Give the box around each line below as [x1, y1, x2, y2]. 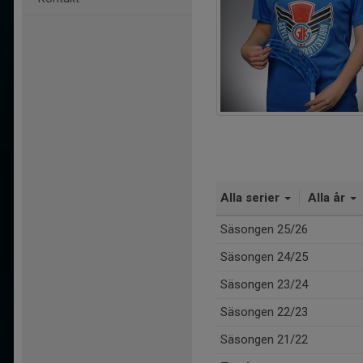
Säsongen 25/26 [220, 222, 308, 237]
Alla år [308, 190, 348, 205]
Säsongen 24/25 [220, 250, 308, 264]
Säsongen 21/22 [220, 332, 308, 347]
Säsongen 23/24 [220, 277, 308, 292]
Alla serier [220, 190, 283, 205]
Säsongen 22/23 [220, 305, 308, 319]
